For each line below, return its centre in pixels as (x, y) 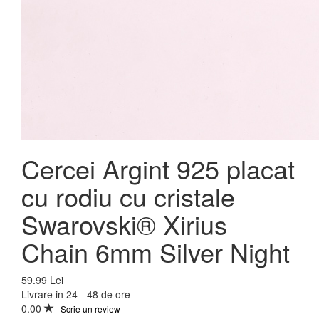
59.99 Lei (42, 279)
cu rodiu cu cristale (128, 196)
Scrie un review (90, 308)
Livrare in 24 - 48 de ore (76, 294)
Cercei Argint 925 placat (158, 168)
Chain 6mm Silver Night (156, 251)
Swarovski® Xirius (124, 224)
